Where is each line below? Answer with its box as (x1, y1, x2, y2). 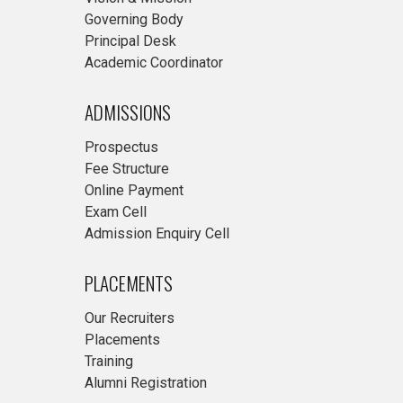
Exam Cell (85, 203, 147, 220)
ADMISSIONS (85, 98, 171, 126)
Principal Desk (85, 32, 176, 49)
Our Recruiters (85, 309, 175, 327)
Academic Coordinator (85, 54, 223, 71)
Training (85, 353, 133, 370)
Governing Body (85, 11, 184, 28)
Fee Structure (85, 160, 169, 177)
